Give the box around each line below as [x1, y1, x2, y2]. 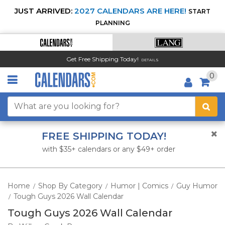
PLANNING [95, 19, 130, 27]
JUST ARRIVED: [15, 6, 72, 16]
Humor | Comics [110, 181, 168, 190]
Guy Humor [176, 181, 217, 190]
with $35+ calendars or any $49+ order [42, 145, 175, 154]
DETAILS [141, 57, 159, 62]
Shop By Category [38, 181, 102, 190]
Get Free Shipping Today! [66, 55, 139, 63]
